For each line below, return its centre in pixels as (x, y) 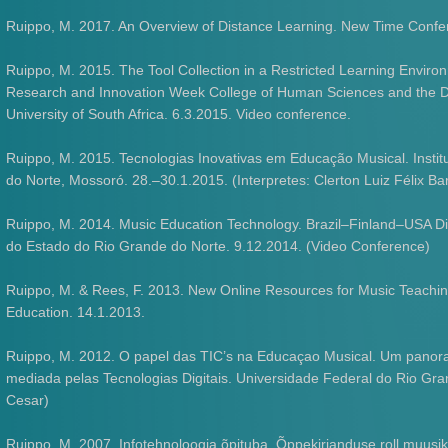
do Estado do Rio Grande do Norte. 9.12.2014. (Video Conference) (218, 246)
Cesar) (28, 400)
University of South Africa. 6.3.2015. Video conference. (179, 114)
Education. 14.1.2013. (76, 312)
